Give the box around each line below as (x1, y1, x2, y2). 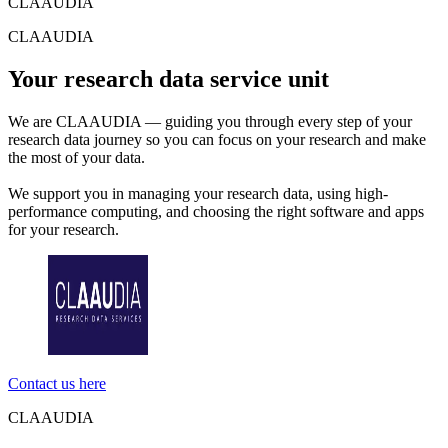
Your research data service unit (8, 65, 329, 92)
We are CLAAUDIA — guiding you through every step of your (8, 112, 412, 130)
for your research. (8, 220, 119, 238)
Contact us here (8, 374, 106, 392)
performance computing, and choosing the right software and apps (8, 202, 424, 220)
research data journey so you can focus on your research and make (8, 130, 426, 148)
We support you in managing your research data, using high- (8, 184, 388, 202)
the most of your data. (8, 148, 145, 166)
